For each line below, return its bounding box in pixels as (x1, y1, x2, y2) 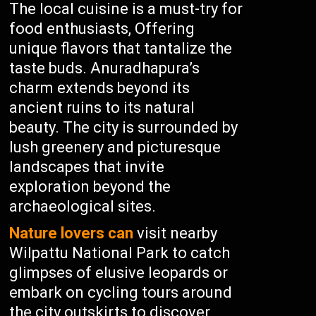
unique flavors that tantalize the (9, 39, 233, 57)
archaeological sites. (9, 197, 157, 215)
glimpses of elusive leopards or (9, 264, 229, 281)
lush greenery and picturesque (9, 138, 221, 156)
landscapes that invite (9, 158, 165, 176)
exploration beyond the (9, 178, 171, 195)
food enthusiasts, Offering (9, 20, 195, 37)
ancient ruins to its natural (9, 99, 195, 116)
